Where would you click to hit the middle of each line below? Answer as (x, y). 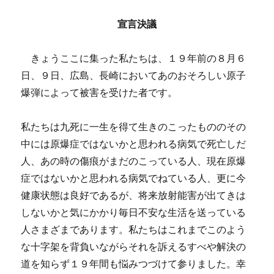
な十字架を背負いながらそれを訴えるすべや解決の (134, 247)
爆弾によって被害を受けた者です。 (99, 93)
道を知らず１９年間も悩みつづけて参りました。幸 (134, 264)
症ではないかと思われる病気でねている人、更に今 (134, 178)
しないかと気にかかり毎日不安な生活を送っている (134, 213)
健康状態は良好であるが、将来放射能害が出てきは (134, 195)
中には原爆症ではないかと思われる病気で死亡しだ (134, 144)
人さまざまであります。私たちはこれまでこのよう (134, 230)
